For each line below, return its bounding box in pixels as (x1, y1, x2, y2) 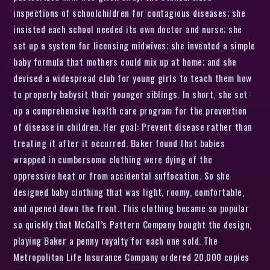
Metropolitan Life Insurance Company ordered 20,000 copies (13, 250, 250, 263)
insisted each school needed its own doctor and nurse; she (13, 22, 242, 36)
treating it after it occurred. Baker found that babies (13, 136, 225, 149)
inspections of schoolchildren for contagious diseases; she (13, 5, 246, 19)
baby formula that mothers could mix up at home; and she (13, 54, 237, 68)
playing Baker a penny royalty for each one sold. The (13, 233, 218, 247)
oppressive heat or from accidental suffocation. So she (13, 168, 230, 182)
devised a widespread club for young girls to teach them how (13, 71, 252, 84)
